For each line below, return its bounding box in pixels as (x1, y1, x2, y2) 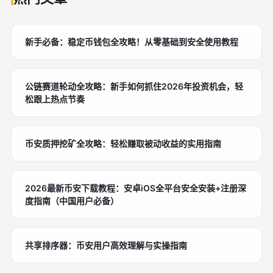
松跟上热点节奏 (25, 94, 85, 104)
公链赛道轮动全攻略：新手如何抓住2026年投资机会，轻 (25, 81, 243, 91)
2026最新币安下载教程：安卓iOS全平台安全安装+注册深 (25, 183, 246, 193)
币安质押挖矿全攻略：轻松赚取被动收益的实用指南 (25, 138, 221, 149)
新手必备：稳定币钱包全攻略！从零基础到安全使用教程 (25, 37, 238, 47)
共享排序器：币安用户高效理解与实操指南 (25, 240, 187, 250)
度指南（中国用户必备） (25, 196, 119, 206)
